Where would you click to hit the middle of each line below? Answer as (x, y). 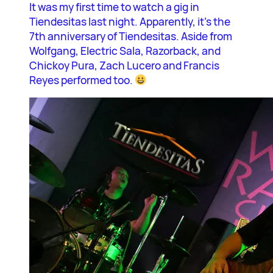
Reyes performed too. (82, 80)
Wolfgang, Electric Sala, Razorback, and (125, 51)
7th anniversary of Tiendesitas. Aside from (131, 36)
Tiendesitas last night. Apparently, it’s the (130, 22)
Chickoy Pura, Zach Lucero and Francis (124, 66)
